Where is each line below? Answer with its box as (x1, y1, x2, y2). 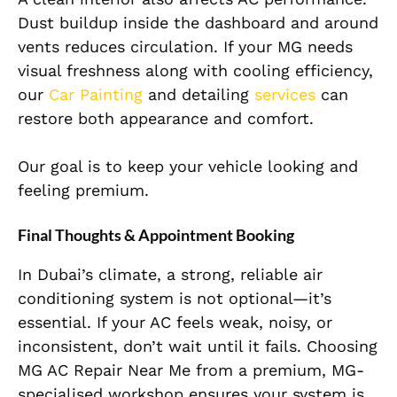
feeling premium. (18, 181, 149, 200)
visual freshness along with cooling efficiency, (18, 61, 373, 81)
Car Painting (49, 85, 143, 105)
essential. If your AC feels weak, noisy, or (18, 313, 332, 332)
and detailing (143, 85, 254, 105)
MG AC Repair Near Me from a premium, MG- (18, 361, 364, 380)
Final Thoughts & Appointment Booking (18, 225, 294, 245)
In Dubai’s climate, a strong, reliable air (18, 265, 323, 284)
